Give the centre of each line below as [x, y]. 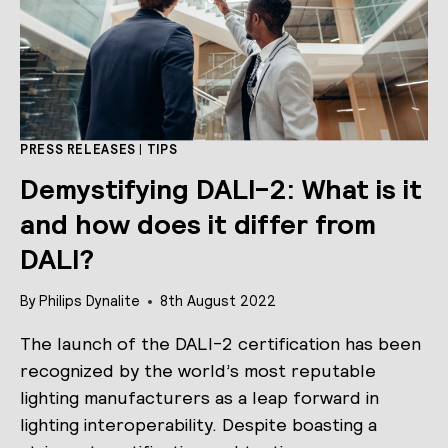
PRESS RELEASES [78, 150]
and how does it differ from [198, 223]
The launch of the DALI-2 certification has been [220, 344]
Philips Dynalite [90, 301]
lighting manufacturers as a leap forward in [199, 398]
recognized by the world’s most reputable [198, 371]
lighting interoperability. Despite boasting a [198, 425]
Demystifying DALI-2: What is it [221, 188]
